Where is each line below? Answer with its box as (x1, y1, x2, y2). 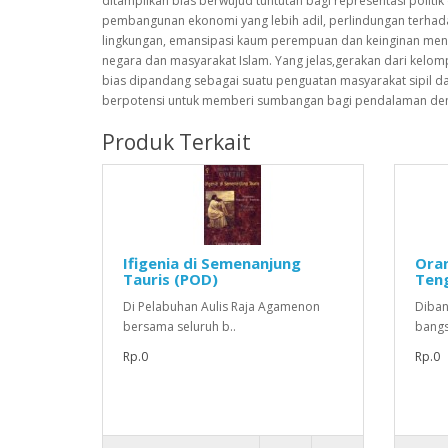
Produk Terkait (102, 128, 251, 156)
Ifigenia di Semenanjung (123, 253, 301, 273)
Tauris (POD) (123, 269, 218, 289)
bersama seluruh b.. (123, 318, 236, 335)
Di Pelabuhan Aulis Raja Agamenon (123, 298, 320, 315)
